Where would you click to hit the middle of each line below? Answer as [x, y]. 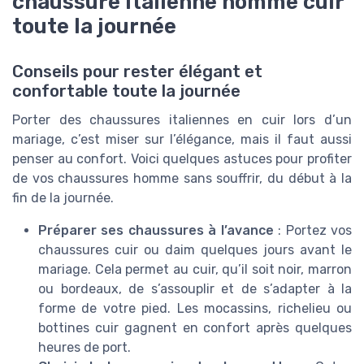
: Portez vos [313, 230]
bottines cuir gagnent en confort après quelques [195, 327]
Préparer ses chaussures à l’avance [156, 230]
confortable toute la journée [126, 91]
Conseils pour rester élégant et [137, 71]
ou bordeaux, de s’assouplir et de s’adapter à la [195, 288]
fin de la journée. [63, 197]
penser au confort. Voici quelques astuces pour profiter [182, 158]
